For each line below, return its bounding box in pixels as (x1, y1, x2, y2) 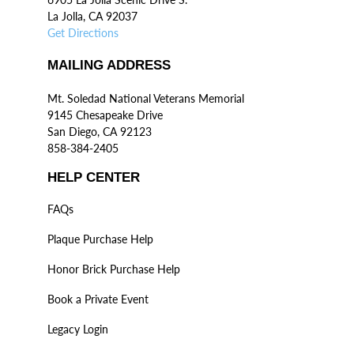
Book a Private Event (47, 292, 149, 307)
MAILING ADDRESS (47, 58, 171, 73)
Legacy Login (47, 322, 108, 337)
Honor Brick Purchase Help (47, 262, 180, 277)
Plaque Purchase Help (47, 232, 153, 247)
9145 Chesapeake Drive (47, 108, 163, 122)
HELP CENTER (47, 170, 140, 186)
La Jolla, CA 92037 (47, 9, 137, 24)
